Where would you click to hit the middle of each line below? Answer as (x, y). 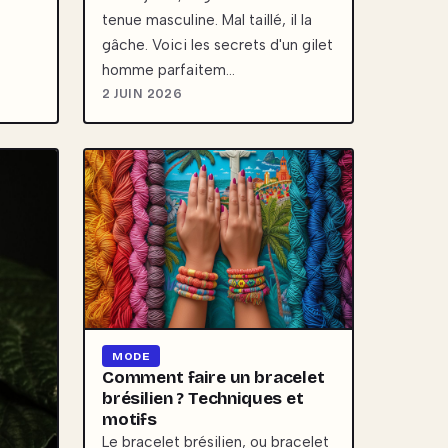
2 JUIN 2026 (142, 94)
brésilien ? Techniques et (203, 399)
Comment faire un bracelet (213, 378)
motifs (129, 420)
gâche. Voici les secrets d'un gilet (217, 45)
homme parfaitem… (168, 70)
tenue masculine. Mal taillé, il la (207, 20)
